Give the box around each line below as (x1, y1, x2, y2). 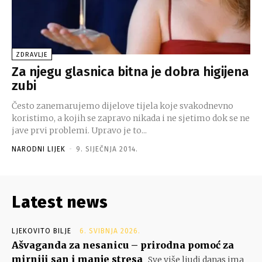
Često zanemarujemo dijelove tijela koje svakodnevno (12, 100, 233, 111)
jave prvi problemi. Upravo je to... (12, 125, 147, 136)
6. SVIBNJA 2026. (80, 226, 140, 235)
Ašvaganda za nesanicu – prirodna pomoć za (12, 239, 234, 251)
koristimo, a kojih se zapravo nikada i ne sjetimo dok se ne (12, 112, 250, 123)
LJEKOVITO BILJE (12, 226, 71, 235)
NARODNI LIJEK (12, 144, 65, 153)
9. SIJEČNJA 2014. (76, 144, 138, 153)
